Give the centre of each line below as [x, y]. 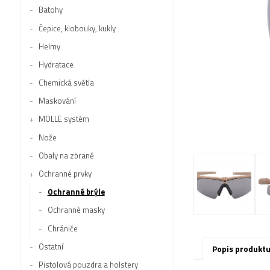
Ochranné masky [76, 210]
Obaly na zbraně [66, 155]
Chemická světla [66, 83]
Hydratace [56, 64]
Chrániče [62, 228]
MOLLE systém [64, 119]
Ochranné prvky [65, 174]
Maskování [57, 101]
